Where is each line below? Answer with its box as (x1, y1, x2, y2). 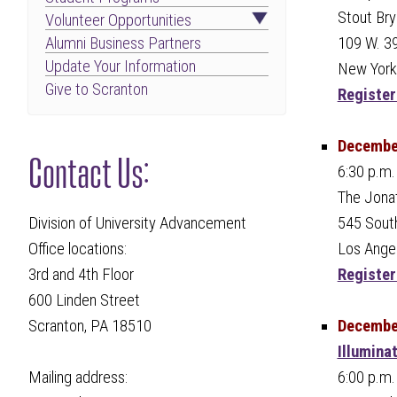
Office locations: (28, 239, 128, 260)
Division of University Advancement (28, 214, 247, 234)
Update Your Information (45, 56, 197, 76)
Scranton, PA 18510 (28, 316, 152, 337)
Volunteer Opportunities (45, 10, 192, 30)
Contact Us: (28, 144, 150, 193)
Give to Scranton (45, 79, 149, 99)
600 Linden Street (28, 291, 141, 311)
